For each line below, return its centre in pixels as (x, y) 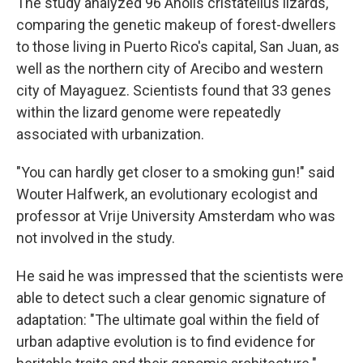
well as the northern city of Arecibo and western (170, 68)
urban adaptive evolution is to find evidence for (166, 342)
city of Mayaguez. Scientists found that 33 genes (174, 90)
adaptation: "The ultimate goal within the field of (168, 320)
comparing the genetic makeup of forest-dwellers (176, 25)
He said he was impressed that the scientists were (180, 276)
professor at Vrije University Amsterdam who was (176, 216)
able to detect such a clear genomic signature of (171, 298)
